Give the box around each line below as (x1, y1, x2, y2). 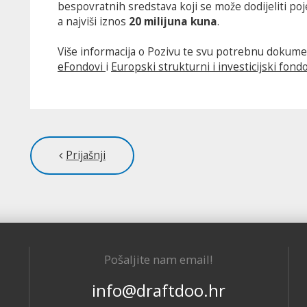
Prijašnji (66, 148, 106, 162)
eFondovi (58, 60, 106, 74)
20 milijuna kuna (129, 14, 217, 29)
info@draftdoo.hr (91, 279, 225, 302)
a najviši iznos (58, 14, 129, 29)
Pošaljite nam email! (104, 251, 213, 267)
